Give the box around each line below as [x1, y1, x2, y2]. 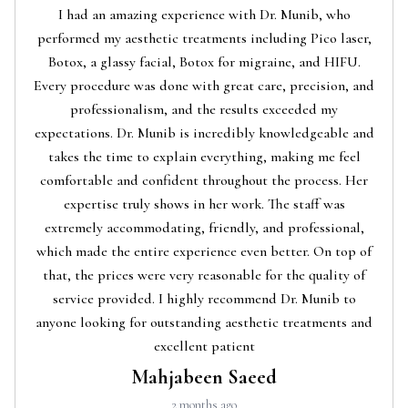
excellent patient [153, 336, 255, 355]
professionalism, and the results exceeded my [70, 99, 338, 118]
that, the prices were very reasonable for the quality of [43, 265, 365, 284]
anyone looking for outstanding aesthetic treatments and [36, 312, 372, 331]
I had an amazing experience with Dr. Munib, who [57, 5, 351, 24]
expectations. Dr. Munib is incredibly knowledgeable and [34, 123, 374, 142]
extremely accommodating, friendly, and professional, [44, 218, 364, 237]
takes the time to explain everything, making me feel [47, 147, 361, 166]
